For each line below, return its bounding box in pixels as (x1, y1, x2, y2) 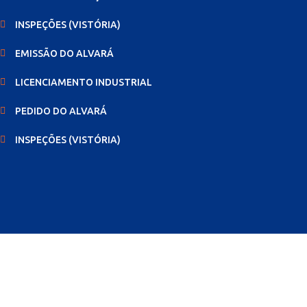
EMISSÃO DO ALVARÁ (15, 48, 114, 59)
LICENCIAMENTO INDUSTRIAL (15, 77, 153, 88)
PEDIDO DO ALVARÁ (15, 106, 108, 116)
